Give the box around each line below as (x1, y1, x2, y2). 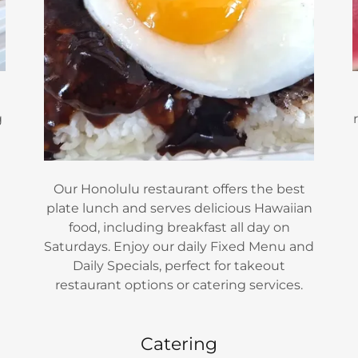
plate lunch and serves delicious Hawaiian (46, 201, 312, 217)
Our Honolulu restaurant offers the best (53, 181, 305, 197)
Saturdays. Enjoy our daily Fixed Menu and (44, 239, 314, 255)
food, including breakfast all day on (68, 220, 290, 236)
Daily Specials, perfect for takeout (73, 258, 285, 274)
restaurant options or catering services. (55, 277, 303, 293)
